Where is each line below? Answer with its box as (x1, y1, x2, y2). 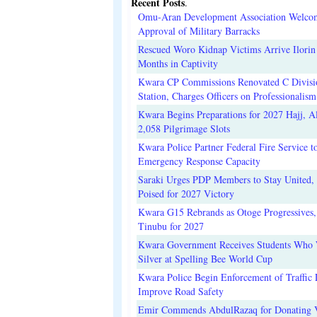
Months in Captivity (138, 56, 218, 70)
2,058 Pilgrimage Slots (138, 121, 230, 135)
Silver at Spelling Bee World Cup (138, 251, 272, 265)
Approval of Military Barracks (138, 23, 260, 38)
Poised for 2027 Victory (138, 186, 234, 200)
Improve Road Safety (138, 284, 224, 298)
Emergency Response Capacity (138, 154, 260, 168)
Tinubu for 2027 (138, 219, 204, 233)
